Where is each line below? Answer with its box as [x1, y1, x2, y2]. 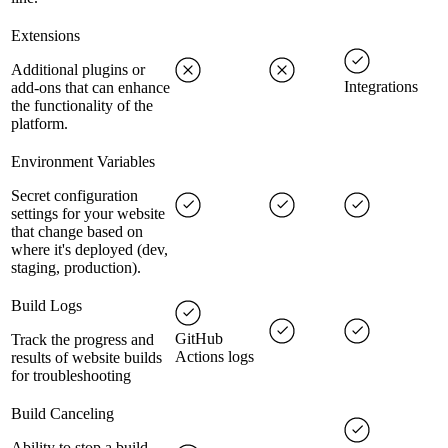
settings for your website [11, 205, 165, 222]
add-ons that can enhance [11, 79, 170, 96]
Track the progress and [11, 331, 154, 348]
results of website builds [11, 349, 162, 366]
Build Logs [11, 297, 82, 314]
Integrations [344, 78, 418, 95]
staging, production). [11, 259, 141, 276]
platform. [11, 115, 68, 132]
